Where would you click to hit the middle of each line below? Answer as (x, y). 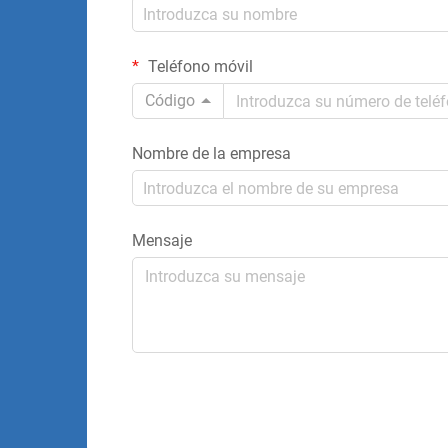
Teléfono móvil (198, 66)
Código (170, 100)
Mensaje (162, 240)
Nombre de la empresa (211, 153)
